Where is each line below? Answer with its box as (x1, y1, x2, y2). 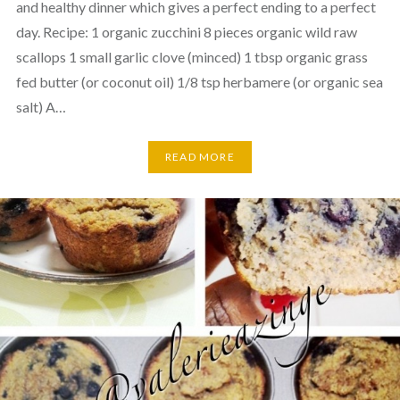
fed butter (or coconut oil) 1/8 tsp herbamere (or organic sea (15, 72, 383, 90)
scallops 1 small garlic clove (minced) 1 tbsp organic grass (15, 47, 368, 65)
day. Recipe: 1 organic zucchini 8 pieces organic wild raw (15, 22, 357, 40)
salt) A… (15, 97, 66, 115)
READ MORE (165, 150, 235, 164)
